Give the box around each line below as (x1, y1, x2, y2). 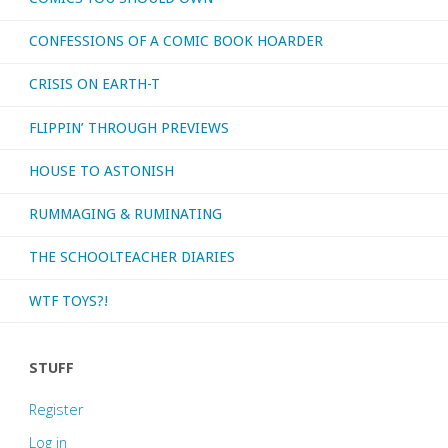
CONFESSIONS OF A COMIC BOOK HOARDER (28, 33, 323, 50)
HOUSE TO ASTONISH (28, 162, 174, 179)
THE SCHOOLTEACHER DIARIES (28, 249, 235, 266)
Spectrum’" (169, 34, 241, 51)
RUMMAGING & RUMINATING (28, 206, 222, 223)
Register (28, 400, 83, 420)
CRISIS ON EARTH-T (28, 76, 160, 93)
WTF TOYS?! (28, 292, 108, 309)
